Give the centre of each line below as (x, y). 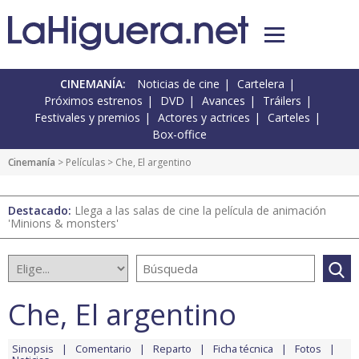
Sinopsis (33, 349)
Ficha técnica (243, 349)
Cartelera (261, 84)
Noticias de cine (178, 84)
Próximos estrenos (93, 101)
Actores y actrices (204, 118)
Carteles (289, 118)
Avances (223, 101)
